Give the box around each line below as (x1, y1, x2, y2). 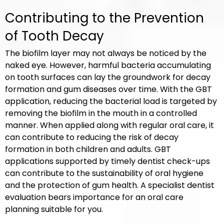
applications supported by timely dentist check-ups (5, 155, 210, 167)
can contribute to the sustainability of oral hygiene (5, 167, 203, 179)
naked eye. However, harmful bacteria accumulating (5, 59, 211, 71)
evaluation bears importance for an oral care (5, 191, 183, 203)
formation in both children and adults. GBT (5, 143, 171, 155)
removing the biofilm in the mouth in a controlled (5, 107, 197, 119)
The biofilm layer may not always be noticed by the (5, 47, 206, 59)
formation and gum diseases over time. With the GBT (5, 83, 212, 95)
